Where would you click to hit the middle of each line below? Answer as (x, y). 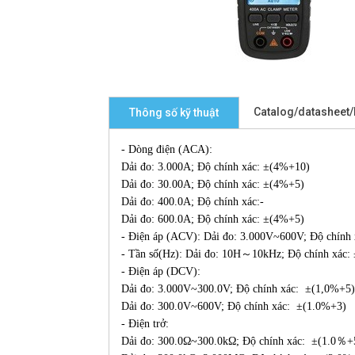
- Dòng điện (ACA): (167, 149)
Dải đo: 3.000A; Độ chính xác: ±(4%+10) (216, 167)
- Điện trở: (145, 324)
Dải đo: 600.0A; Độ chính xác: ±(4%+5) (213, 219)
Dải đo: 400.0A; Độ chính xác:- (193, 202)
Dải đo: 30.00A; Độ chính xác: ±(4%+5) (213, 184)
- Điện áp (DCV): (161, 271)
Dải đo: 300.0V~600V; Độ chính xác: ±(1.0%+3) (234, 306)
